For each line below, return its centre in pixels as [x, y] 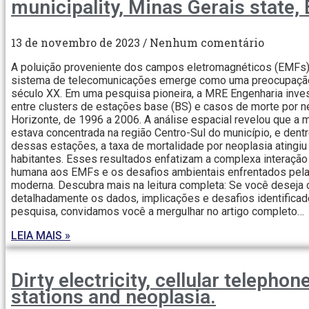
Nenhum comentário [206, 43]
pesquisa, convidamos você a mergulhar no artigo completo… [158, 212]
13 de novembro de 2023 [77, 43]
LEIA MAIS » [41, 236]
